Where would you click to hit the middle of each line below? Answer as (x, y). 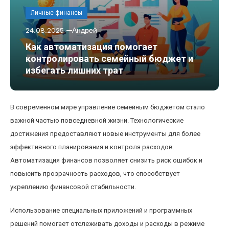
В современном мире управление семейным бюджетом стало (108, 107)
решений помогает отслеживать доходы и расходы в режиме (107, 224)
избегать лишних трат (74, 70)
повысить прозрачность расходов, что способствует (95, 174)
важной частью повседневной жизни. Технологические (97, 120)
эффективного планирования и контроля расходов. (92, 147)
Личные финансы (56, 13)
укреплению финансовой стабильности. (73, 187)
